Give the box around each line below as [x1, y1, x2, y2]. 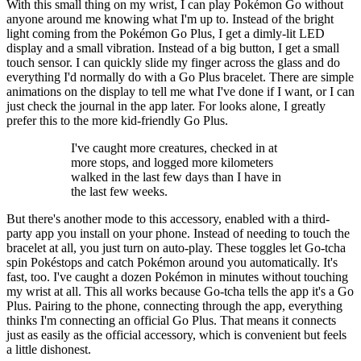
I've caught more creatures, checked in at [71, 140, 277, 155]
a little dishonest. [6, 342, 91, 356]
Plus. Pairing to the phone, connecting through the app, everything [6, 298, 342, 313]
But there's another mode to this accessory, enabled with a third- [6, 211, 330, 226]
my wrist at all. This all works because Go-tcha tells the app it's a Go [6, 284, 354, 298]
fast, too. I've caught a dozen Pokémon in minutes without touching [6, 269, 348, 284]
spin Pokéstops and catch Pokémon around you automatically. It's [6, 255, 338, 269]
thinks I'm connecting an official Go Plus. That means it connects [6, 313, 336, 327]
